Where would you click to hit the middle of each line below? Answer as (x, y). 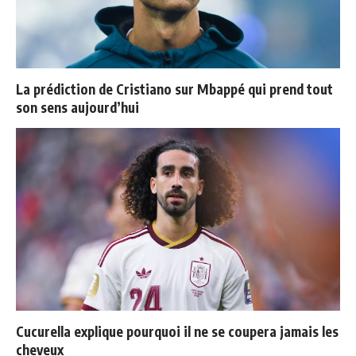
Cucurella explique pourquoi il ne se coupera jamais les (177, 331)
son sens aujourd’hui (77, 107)
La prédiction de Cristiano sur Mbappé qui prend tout (174, 89)
